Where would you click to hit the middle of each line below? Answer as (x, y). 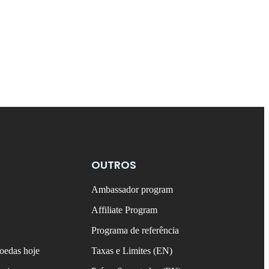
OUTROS (113, 165)
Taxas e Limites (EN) (131, 250)
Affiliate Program (124, 210)
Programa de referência (135, 230)
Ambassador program (132, 189)
